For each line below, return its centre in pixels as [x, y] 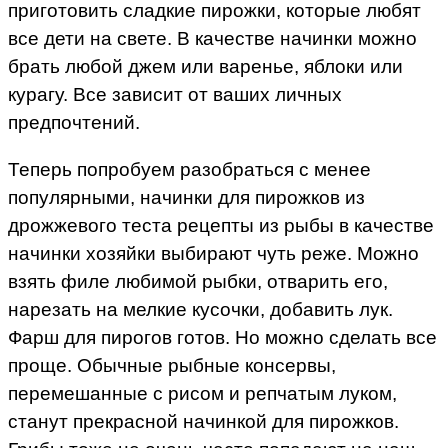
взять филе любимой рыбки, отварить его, [198, 281]
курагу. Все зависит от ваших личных [175, 94]
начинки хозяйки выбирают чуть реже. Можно [213, 253]
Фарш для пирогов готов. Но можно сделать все [222, 337]
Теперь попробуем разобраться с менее [189, 169]
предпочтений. [74, 122]
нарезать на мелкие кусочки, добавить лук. [200, 309]
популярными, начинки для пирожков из [186, 197]
